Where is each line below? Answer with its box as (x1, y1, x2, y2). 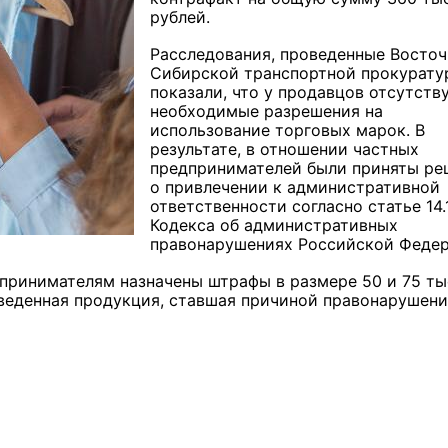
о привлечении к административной (150, 177, 440, 198)
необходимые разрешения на (150, 101, 383, 122)
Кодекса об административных (150, 215, 398, 236)
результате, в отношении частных (150, 139, 419, 160)
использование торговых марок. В (150, 120, 425, 141)
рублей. (150, 7, 210, 28)
